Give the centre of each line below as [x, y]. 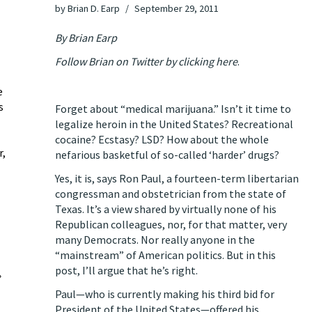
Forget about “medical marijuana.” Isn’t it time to [173, 109]
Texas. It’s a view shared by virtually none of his [166, 209]
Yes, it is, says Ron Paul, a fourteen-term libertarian [177, 178]
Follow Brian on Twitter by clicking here [146, 61]
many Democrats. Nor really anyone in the [155, 240]
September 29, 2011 [177, 8]
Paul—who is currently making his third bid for [165, 294]
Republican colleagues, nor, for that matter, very [171, 224]
